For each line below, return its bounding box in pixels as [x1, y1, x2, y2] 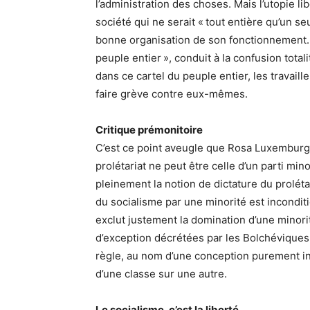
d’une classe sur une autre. [95, 267, 227, 281]
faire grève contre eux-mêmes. [95, 87, 248, 101]
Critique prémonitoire [95, 123, 203, 137]
